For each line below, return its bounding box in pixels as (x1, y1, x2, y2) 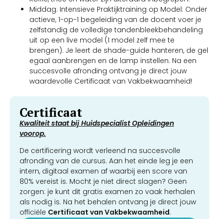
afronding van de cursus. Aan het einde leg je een (20, 156, 193, 166)
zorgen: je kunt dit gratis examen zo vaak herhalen (20, 187, 195, 197)
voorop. (20, 128, 46, 138)
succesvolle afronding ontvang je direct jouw (29, 66, 187, 76)
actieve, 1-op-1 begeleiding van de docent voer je (29, 14, 201, 24)
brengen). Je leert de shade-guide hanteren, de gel (29, 45, 208, 55)
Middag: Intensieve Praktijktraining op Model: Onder (29, 4, 207, 14)
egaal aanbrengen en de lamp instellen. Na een (29, 55, 197, 66)
